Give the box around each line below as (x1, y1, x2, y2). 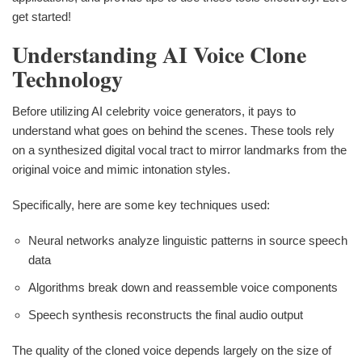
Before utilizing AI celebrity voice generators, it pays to (12, 103, 296, 118)
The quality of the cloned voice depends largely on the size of (12, 343, 331, 357)
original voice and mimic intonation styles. (12, 162, 230, 176)
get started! (12, 10, 71, 23)
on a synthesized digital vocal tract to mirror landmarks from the (12, 142, 347, 157)
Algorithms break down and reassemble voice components (28, 280, 338, 294)
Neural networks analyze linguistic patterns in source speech (28, 233, 347, 247)
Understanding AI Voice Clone (12, 38, 306, 71)
